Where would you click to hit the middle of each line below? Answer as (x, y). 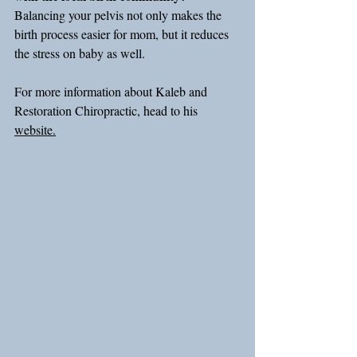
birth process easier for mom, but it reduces (123, 34)
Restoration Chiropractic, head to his (108, 110)
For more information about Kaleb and (112, 91)
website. (35, 129)
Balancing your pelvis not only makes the (120, 15)
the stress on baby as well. (80, 53)
